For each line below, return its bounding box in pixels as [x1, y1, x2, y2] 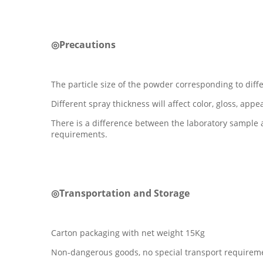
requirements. [51, 128, 107, 140]
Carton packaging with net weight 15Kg [51, 227, 205, 238]
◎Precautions [51, 38, 116, 51]
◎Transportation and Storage [51, 186, 190, 200]
